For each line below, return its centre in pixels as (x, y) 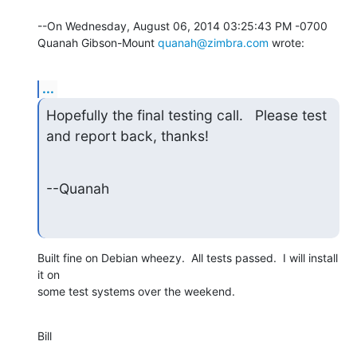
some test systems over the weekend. (136, 291)
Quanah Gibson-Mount (98, 43)
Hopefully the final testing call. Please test (186, 115)
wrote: (286, 43)
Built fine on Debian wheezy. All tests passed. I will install (188, 257)
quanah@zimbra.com (213, 43)
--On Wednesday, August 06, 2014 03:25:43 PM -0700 (182, 26)
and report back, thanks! (127, 136)
